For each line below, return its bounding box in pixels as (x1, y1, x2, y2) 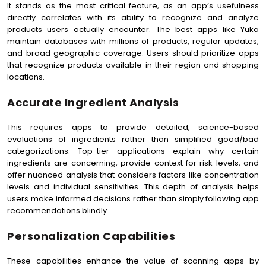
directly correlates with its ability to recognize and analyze (7, 12, 259, 23)
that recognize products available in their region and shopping (7, 59, 259, 71)
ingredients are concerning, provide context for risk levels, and (7, 157, 259, 169)
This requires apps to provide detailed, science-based (7, 122, 259, 133)
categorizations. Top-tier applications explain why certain (7, 145, 259, 157)
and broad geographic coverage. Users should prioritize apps (7, 47, 259, 59)
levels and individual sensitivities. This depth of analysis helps (7, 181, 259, 192)
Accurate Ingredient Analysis (7, 95, 179, 110)
